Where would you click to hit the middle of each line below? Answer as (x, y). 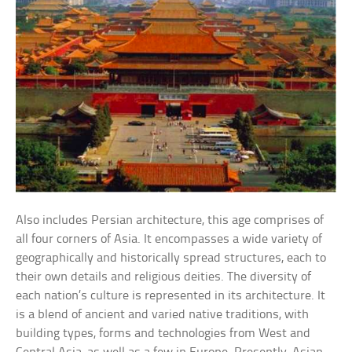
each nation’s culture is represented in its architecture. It (171, 295)
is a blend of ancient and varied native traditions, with (163, 314)
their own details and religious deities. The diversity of (164, 277)
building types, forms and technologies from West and (163, 333)
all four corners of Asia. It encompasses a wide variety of (169, 239)
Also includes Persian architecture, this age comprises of (170, 220)
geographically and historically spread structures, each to (171, 258)
